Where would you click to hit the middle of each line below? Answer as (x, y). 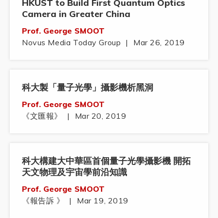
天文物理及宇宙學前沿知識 (74, 172)
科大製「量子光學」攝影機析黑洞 (88, 88)
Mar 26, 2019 (159, 43)
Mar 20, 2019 (100, 116)
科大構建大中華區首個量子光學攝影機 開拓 (106, 161)
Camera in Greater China (76, 14)
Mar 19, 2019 (103, 201)
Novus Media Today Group (72, 43)
